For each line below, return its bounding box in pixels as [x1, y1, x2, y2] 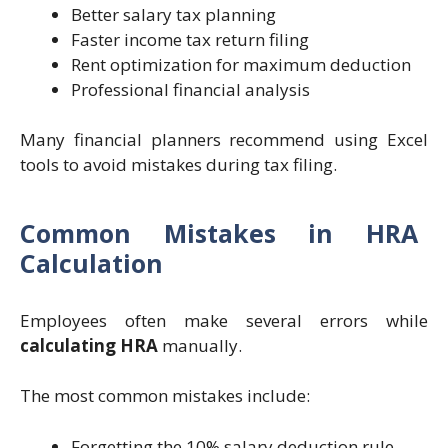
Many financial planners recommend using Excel [20, 128, 428, 152]
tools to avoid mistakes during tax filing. [20, 153, 337, 177]
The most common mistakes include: [20, 384, 310, 408]
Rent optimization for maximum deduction [71, 52, 411, 76]
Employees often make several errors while [20, 308, 428, 332]
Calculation [20, 245, 163, 280]
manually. [158, 333, 242, 357]
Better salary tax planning [71, 2, 276, 26]
